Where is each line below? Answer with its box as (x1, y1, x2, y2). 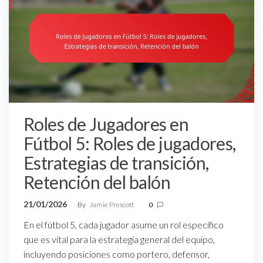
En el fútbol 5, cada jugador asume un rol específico (23, 218, 224, 230)
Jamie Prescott (90, 200, 135, 209)
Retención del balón (23, 171, 171, 193)
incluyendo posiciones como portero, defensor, (23, 248, 210, 259)
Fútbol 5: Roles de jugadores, (23, 132, 236, 154)
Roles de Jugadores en (23, 113, 189, 134)
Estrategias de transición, (23, 151, 209, 173)
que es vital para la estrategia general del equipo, (23, 233, 215, 245)
